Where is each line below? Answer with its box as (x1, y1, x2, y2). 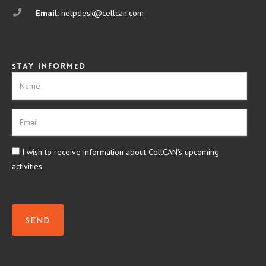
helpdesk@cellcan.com (61, 7, 144, 18)
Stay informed (12, 63, 86, 71)
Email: (36, 7, 61, 18)
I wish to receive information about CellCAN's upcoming (20, 146, 219, 157)
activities (12, 160, 42, 172)
